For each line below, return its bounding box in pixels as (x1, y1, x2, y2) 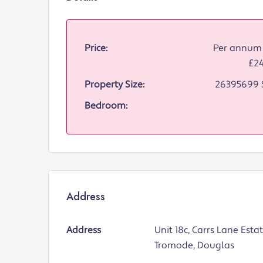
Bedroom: (85, 100, 127, 112)
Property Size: (85, 79, 144, 91)
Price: (85, 42, 107, 55)
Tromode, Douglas (154, 240, 234, 252)
